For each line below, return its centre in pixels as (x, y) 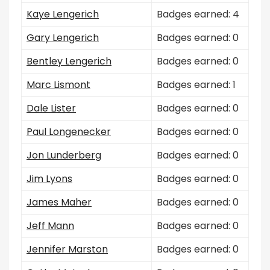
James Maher (59, 202)
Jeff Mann (50, 226)
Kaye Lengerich (63, 14)
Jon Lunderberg (64, 155)
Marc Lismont (58, 85)
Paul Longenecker (69, 132)
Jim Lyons (49, 179)
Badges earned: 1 (196, 85)
